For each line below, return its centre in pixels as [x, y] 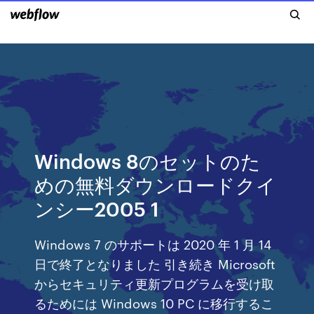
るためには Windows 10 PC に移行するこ [154, 302]
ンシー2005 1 [97, 208]
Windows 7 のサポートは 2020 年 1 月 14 [153, 244]
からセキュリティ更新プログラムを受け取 [155, 283]
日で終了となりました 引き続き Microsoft [155, 263]
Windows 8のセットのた [148, 160]
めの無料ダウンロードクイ [156, 184]
